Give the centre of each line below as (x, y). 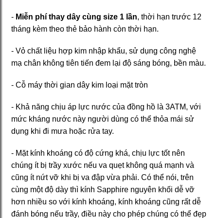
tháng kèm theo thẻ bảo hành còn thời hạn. (85, 29)
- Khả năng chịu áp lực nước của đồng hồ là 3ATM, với (106, 107)
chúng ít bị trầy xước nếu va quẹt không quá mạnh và (103, 165)
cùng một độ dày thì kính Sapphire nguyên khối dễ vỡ (103, 190)
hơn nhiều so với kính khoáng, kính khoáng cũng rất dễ (106, 202)
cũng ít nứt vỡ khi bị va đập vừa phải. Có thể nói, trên (102, 178)
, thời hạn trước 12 (169, 17)
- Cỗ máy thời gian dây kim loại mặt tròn (80, 85)
